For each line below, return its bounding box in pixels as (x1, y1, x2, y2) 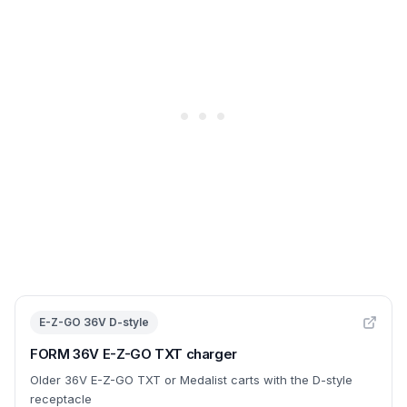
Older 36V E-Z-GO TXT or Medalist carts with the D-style (30, 372, 352, 387)
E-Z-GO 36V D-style (39, 315, 149, 329)
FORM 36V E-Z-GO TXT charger (30, 345, 237, 362)
